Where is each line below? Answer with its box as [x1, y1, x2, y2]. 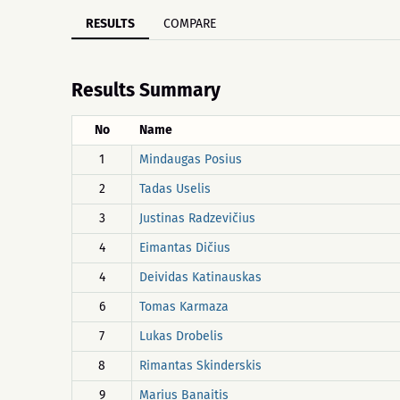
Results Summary [71, 79, 221, 102]
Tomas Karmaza [139, 299, 229, 314]
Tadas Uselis [139, 181, 211, 196]
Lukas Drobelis [139, 329, 223, 344]
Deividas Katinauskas [139, 270, 262, 285]
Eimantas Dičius [139, 240, 230, 255]
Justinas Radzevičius [139, 211, 255, 226]
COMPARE [163, 16, 216, 31]
